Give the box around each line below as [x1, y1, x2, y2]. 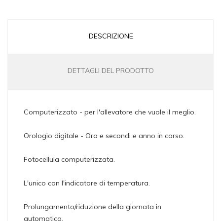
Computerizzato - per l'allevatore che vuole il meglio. [24, 108, 196, 117]
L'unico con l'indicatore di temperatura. [24, 179, 150, 188]
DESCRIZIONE [88, 32, 133, 41]
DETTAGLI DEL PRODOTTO [68, 66, 154, 75]
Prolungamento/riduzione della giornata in [24, 202, 161, 212]
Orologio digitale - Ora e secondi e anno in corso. [24, 131, 184, 141]
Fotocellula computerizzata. [24, 155, 115, 164]
